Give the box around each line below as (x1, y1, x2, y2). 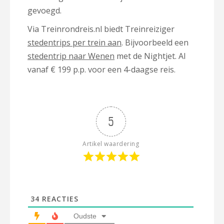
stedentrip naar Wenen (27, 50, 114, 61)
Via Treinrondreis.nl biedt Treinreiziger (27, 23, 174, 34)
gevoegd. (27, 4, 61, 16)
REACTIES (39, 193, 78, 203)
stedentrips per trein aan (27, 36, 121, 48)
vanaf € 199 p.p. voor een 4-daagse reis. (27, 63, 175, 75)
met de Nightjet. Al (114, 50, 185, 61)
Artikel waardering (82, 139, 139, 148)
